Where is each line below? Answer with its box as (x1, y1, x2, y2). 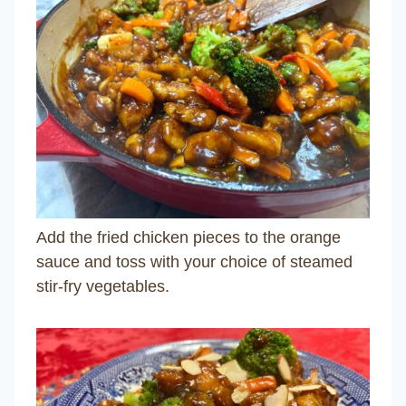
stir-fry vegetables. (36, 276, 169, 295)
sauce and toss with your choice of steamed (36, 252, 353, 271)
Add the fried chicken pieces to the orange (36, 227, 341, 246)
